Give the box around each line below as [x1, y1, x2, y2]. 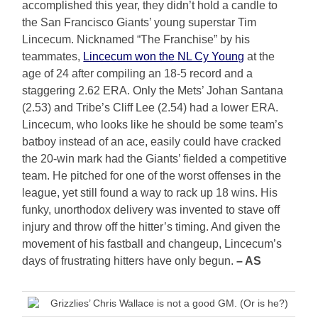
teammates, [22, 50, 84, 62]
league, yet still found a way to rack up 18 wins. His [22, 186, 278, 199]
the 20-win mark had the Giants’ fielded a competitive [22, 152, 287, 165]
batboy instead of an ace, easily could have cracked [22, 135, 282, 148]
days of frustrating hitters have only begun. [22, 254, 237, 267]
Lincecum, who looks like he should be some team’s [22, 118, 284, 131]
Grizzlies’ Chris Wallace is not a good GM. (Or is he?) [50, 297, 289, 309]
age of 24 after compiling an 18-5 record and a [22, 67, 253, 79]
